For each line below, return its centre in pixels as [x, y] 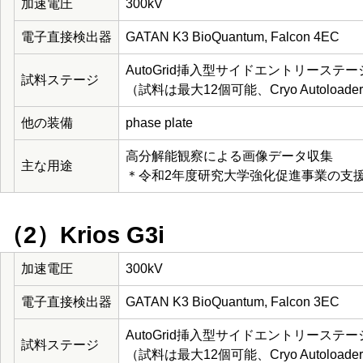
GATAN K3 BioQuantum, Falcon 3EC [233, 302]
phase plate [159, 123]
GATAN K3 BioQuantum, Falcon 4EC [233, 37]
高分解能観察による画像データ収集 [229, 156]
